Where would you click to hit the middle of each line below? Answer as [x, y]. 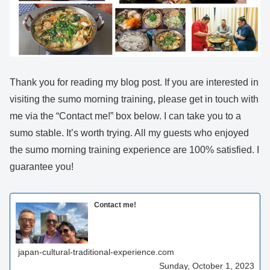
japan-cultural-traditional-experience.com [96, 252]
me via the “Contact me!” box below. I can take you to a [125, 116]
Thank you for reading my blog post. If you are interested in [134, 82]
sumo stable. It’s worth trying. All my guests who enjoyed [129, 133]
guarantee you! [42, 166]
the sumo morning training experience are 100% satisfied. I [134, 149]
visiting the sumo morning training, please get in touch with [134, 99]
